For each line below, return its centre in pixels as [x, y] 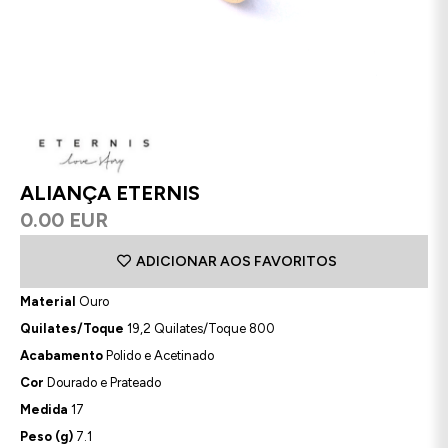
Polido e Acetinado [158, 356]
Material [48, 302]
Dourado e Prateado [102, 383]
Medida [44, 410]
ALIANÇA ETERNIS [110, 193]
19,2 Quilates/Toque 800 [199, 329]
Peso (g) [46, 437]
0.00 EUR [64, 220]
